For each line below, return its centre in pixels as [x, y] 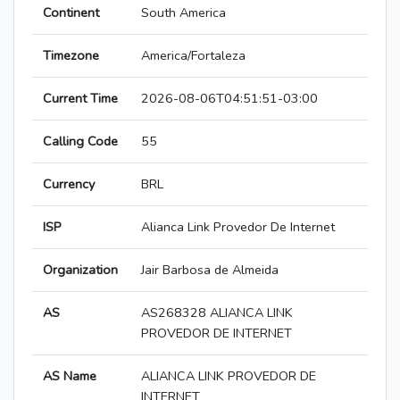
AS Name [70, 376]
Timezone [71, 56]
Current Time [80, 99]
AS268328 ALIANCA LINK [217, 313]
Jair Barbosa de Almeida [210, 270]
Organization [80, 270]
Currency [69, 184]
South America [183, 13]
